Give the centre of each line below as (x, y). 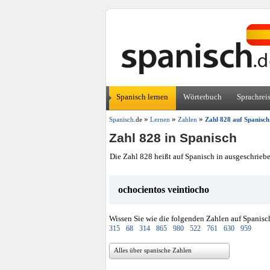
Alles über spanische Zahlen (153, 250)
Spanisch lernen (142, 97)
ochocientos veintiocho (164, 190)
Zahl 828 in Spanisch (173, 138)
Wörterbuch (202, 97)
